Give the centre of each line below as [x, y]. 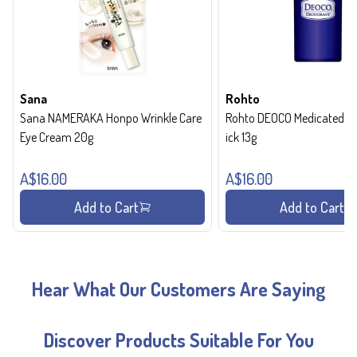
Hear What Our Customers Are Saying [178, 288]
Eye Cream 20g [57, 137]
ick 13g [241, 137]
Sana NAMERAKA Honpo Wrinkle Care [111, 118]
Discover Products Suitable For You [178, 339]
